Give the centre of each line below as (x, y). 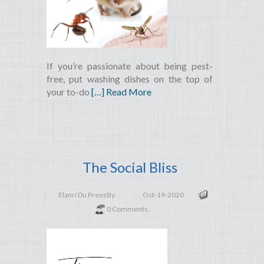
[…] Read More (121, 92)
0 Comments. (128, 209)
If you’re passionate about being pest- (130, 66)
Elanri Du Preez (82, 195)
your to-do (69, 92)
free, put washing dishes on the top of (130, 79)
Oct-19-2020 (163, 195)
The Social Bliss (130, 167)
